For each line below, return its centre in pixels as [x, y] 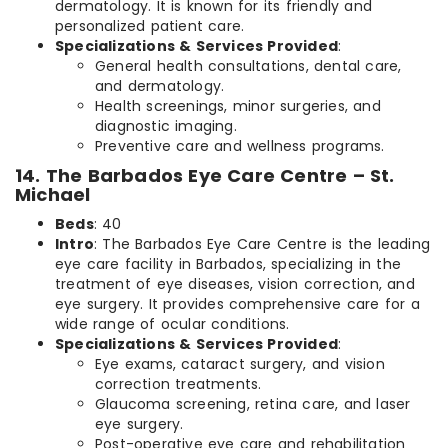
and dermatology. [160, 86]
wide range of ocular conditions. [172, 324]
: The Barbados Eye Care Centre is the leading [262, 244]
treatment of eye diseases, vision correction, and [235, 284]
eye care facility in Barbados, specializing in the [228, 264]
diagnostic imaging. [166, 126]
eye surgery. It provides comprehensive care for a [237, 304]
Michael [53, 195]
